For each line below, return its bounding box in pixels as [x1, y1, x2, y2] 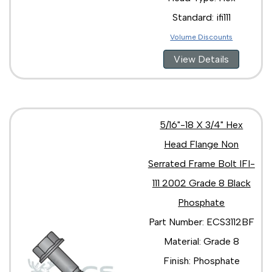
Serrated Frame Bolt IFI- [148, 157, 255, 169]
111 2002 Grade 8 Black [152, 177, 251, 189]
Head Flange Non [164, 138, 239, 150]
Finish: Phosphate [163, 254, 240, 267]
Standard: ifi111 [172, 11, 231, 23]
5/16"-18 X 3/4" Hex [160, 118, 243, 131]
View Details [174, 53, 229, 65]
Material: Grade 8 [163, 235, 239, 247]
